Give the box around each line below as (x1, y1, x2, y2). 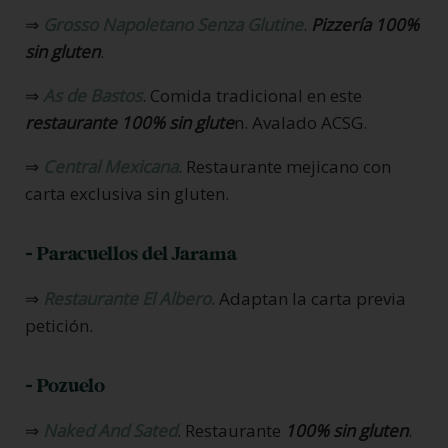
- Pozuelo (25, 373, 105, 398)
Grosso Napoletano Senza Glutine (43, 12, 303, 36)
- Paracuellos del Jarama (25, 241, 237, 266)
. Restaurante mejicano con (178, 154, 391, 178)
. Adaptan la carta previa (211, 286, 406, 310)
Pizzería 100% (311, 12, 419, 36)
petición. (25, 313, 93, 337)
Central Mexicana (43, 154, 178, 178)
